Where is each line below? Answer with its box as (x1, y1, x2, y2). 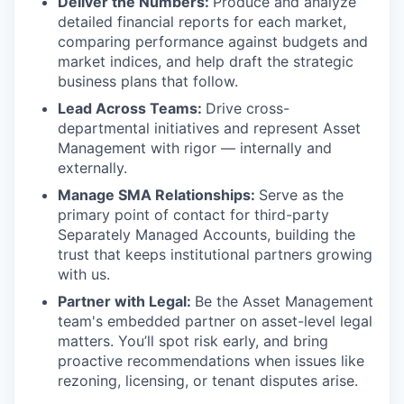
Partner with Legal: (58, 292, 195, 311)
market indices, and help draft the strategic (58, 52, 353, 71)
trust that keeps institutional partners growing (58, 245, 372, 264)
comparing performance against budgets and (58, 32, 368, 51)
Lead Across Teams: (58, 99, 206, 118)
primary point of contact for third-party (58, 206, 329, 225)
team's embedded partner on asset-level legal (58, 312, 372, 331)
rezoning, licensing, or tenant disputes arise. (58, 372, 358, 390)
